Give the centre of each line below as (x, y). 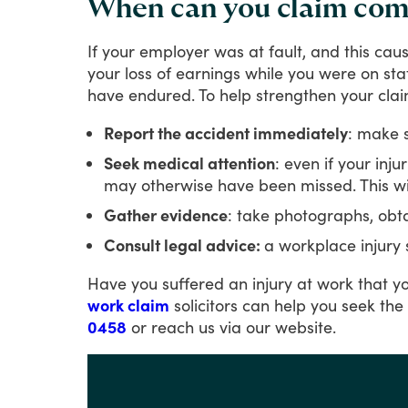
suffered (193, 283)
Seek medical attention (189, 163)
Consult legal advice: (184, 245)
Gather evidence (166, 214)
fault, (287, 51)
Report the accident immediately (226, 133)
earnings (208, 72)
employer (174, 51)
